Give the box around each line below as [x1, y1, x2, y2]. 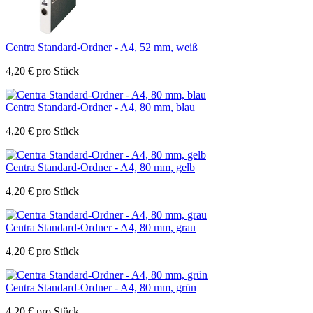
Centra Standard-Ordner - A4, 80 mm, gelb [6, 161, 195, 173]
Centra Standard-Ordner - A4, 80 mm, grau [6, 221, 196, 233]
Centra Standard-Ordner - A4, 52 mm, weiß [6, 41, 198, 53]
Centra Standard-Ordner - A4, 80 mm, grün [6, 281, 196, 293]
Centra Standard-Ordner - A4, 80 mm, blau [6, 101, 195, 113]
